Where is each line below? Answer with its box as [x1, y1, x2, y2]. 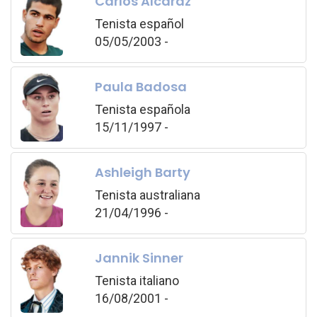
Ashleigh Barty [94, 163, 190, 181]
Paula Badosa [94, 77, 187, 96]
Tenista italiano [94, 272, 179, 288]
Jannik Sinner [94, 248, 183, 267]
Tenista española [94, 101, 190, 117]
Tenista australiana [94, 187, 200, 202]
